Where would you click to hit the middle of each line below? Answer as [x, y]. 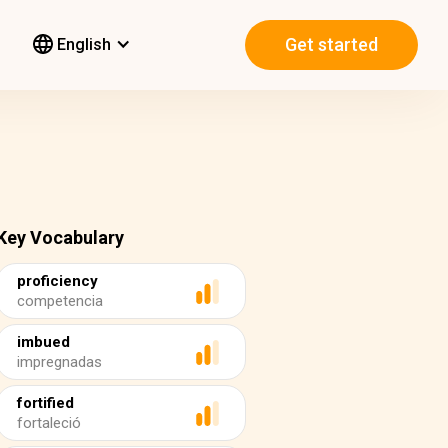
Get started [331, 45]
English [82, 44]
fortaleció [49, 423]
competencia [60, 301]
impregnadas [59, 362]
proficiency [57, 281]
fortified [45, 403]
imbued [43, 342]
